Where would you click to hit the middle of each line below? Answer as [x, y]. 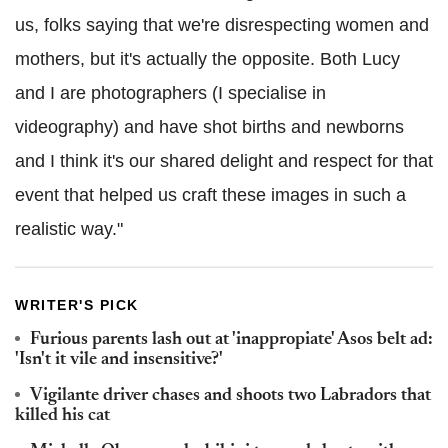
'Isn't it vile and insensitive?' [119, 359]
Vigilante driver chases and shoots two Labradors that [230, 395]
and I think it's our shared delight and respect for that [224, 160]
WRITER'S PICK [77, 304]
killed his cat [62, 415]
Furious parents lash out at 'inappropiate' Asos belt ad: [231, 339]
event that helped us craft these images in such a [210, 194]
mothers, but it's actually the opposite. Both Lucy [207, 58]
